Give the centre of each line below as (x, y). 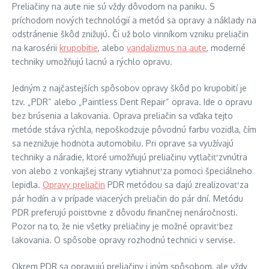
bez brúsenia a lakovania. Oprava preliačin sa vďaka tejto (122, 116)
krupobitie (79, 48)
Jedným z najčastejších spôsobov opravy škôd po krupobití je (129, 88)
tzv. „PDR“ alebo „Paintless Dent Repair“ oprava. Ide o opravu (132, 102)
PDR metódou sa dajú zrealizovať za (177, 185)
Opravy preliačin (74, 185)
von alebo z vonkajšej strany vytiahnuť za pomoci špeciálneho (132, 171)
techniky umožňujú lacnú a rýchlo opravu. (92, 62)
